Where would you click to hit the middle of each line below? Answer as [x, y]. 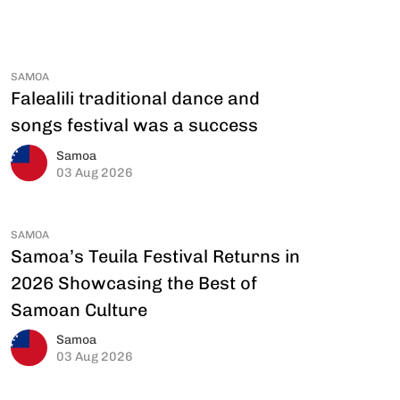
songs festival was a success [134, 124]
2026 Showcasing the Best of [134, 282]
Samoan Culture [79, 308]
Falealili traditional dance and [135, 97]
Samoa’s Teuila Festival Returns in [155, 255]
